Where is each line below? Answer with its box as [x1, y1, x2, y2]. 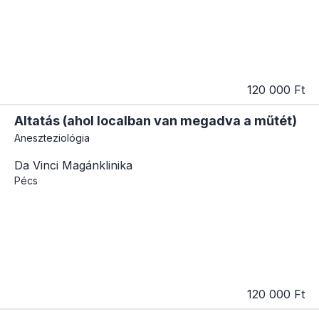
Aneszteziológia [14, 132, 90, 145]
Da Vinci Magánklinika [14, 158, 132, 173]
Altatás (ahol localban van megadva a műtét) [14, 113, 297, 129]
